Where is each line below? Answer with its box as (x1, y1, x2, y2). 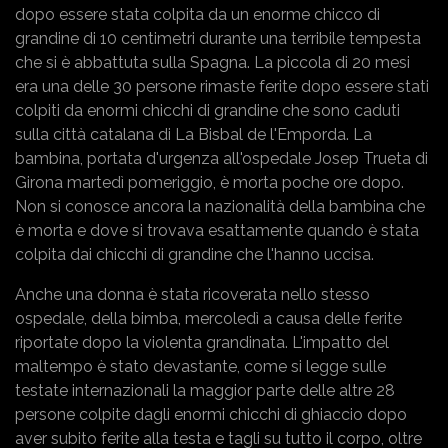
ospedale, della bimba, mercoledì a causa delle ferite (15, 308, 402, 328)
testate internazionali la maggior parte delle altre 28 (15, 380, 395, 400)
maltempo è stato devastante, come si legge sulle (15, 356, 386, 376)
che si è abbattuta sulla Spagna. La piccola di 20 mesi (15, 52, 410, 72)
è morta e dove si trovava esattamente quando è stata (15, 220, 419, 240)
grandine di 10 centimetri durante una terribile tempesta (15, 28, 421, 48)
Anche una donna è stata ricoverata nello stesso (15, 284, 370, 304)
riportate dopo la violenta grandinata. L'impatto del (15, 332, 389, 352)
